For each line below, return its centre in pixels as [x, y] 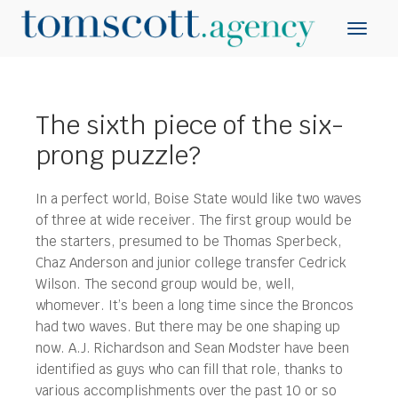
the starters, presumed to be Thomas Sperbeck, [189, 241]
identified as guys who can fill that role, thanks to [189, 369]
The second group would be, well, [190, 284]
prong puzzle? [118, 155]
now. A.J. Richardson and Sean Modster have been [192, 348]
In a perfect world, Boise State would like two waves [199, 199]
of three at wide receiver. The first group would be [194, 220]
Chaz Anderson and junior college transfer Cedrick [191, 263]
